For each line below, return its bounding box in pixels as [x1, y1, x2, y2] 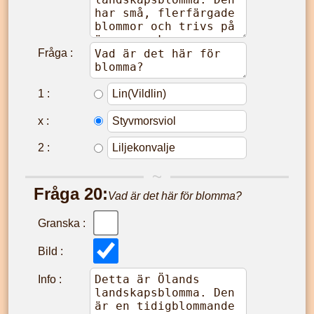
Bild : [38, 245, 63, 257]
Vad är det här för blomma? [108, 190, 242, 203]
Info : [38, 273, 62, 285]
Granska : [38, 217, 86, 229]
